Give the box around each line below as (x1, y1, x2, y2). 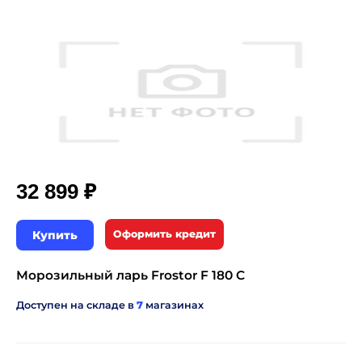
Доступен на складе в (16, 299, 137, 312)
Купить (32, 228, 78, 243)
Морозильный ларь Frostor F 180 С (16, 267, 245, 284)
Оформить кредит (113, 228, 216, 241)
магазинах (143, 299, 204, 312)
